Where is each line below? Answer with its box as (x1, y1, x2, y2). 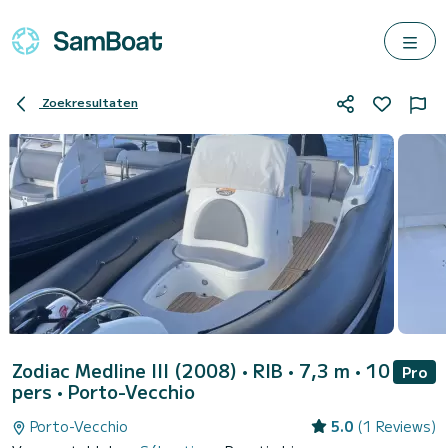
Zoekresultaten (42, 93, 138, 111)
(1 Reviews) (357, 416, 436, 436)
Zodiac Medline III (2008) (12, 357, 242, 383)
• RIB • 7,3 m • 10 (242, 357, 390, 383)
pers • (12, 378, 68, 404)
